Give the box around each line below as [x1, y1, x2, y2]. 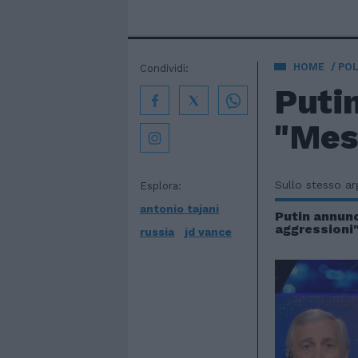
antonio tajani [140, 202, 219, 215]
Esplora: [140, 180, 181, 192]
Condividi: [140, 62, 189, 74]
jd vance [185, 225, 232, 238]
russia [140, 225, 174, 238]
